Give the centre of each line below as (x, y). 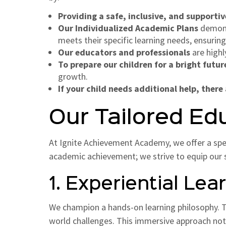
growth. (73, 76)
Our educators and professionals (125, 52)
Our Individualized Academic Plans (128, 28)
